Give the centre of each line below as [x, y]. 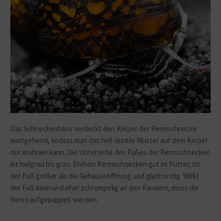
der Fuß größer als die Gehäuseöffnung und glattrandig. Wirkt [105, 176]
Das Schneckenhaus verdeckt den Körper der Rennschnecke [104, 128]
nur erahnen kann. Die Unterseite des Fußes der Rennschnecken [110, 152]
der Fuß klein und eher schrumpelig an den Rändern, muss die [105, 187]
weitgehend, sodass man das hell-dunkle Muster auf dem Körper [109, 140]
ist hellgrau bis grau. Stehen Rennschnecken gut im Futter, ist [105, 164]
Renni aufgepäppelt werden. [55, 199]
